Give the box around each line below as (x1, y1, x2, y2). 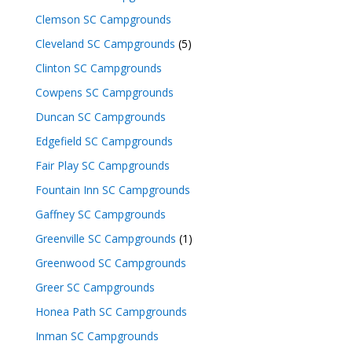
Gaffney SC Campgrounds (35, 206, 166, 222)
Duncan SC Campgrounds (35, 108, 166, 124)
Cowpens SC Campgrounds (35, 84, 174, 100)
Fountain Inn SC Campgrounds (35, 181, 190, 197)
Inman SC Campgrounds (35, 328, 159, 343)
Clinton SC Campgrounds (35, 60, 162, 75)
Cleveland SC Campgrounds (35, 35, 175, 51)
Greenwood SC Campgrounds (35, 255, 186, 270)
